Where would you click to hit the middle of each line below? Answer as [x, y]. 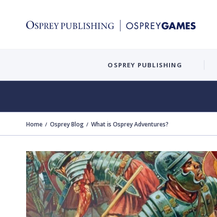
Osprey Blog [67, 124]
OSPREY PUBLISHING [145, 65]
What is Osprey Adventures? [130, 124]
